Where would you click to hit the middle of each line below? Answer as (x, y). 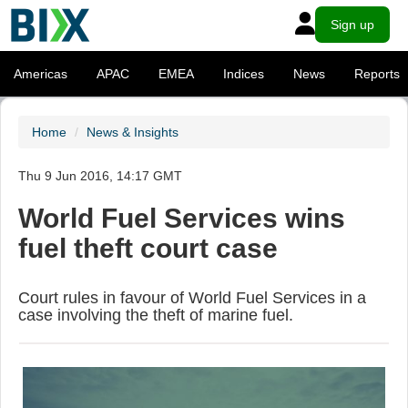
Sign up (352, 25)
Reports (377, 74)
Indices (244, 74)
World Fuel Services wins (182, 218)
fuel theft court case (148, 248)
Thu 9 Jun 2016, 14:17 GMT (100, 176)
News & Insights (133, 132)
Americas (41, 74)
